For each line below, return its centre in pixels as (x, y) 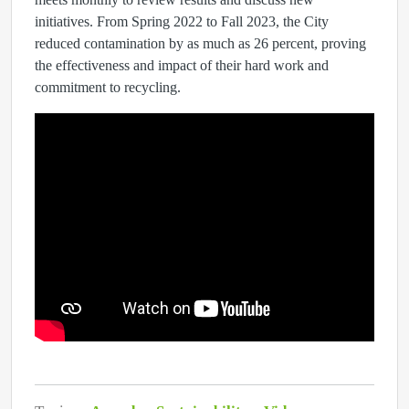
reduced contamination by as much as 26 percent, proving (200, 43)
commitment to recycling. (108, 87)
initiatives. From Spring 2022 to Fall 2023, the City (182, 21)
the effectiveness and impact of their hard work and (182, 65)
